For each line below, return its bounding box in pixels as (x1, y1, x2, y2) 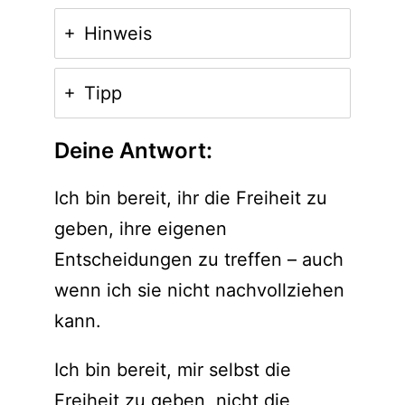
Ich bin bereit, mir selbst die (53, 358, 291, 381)
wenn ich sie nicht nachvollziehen (53, 278, 344, 301)
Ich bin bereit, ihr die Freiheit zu (53, 186, 327, 209)
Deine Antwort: (53, 137, 212, 164)
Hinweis (83, 22, 152, 44)
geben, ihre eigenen (53, 217, 227, 240)
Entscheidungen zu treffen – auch (53, 248, 344, 270)
